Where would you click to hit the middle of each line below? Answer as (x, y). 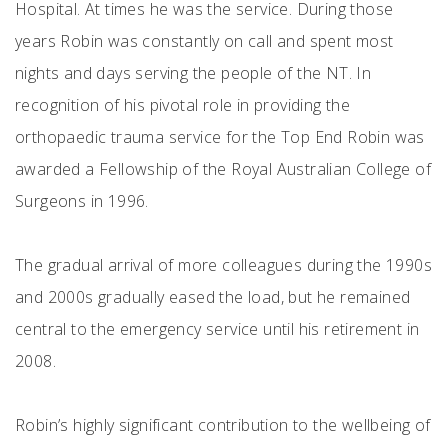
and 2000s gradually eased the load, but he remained (213, 297)
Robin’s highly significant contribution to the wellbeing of (223, 425)
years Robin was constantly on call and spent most (204, 41)
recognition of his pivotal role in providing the (183, 105)
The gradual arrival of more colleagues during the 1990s (223, 265)
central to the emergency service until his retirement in (217, 329)
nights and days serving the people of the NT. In (193, 73)
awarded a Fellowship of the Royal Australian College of (223, 169)
